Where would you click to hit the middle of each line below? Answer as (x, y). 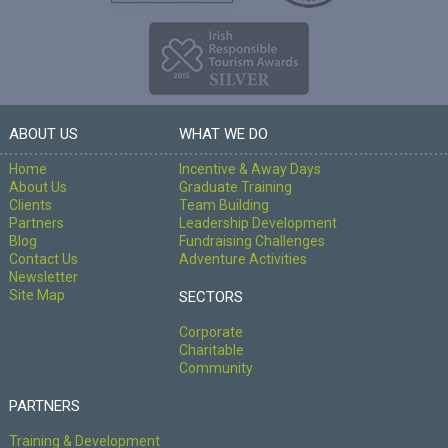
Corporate (210, 332)
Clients (30, 205)
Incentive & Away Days (249, 169)
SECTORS (210, 297)
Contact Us (43, 259)
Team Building (223, 205)
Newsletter (43, 277)
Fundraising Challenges (251, 241)
